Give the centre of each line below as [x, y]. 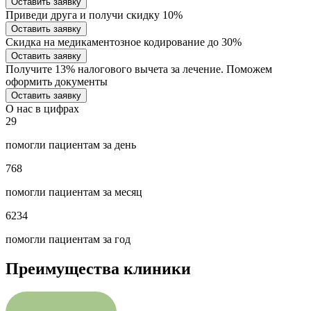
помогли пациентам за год [68, 239]
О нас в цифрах [42, 108]
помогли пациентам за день [71, 144]
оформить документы [57, 81]
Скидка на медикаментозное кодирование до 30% [124, 42]
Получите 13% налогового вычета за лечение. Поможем [139, 69]
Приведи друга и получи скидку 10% [94, 15]
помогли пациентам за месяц [74, 192]
